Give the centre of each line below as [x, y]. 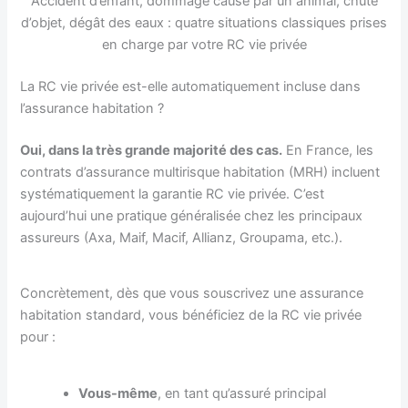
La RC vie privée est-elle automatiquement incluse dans [191, 87]
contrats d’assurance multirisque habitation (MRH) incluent [200, 173]
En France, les [328, 151]
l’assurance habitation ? [92, 109]
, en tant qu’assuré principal [242, 393]
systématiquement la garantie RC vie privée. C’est [173, 194]
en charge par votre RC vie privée [204, 45]
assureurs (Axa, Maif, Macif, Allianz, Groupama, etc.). [182, 238]
